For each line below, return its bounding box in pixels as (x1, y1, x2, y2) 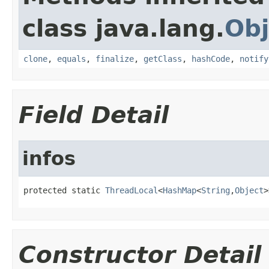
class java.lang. (22, 14, 225, 42)
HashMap (163, 185, 196, 195)
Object (235, 185, 264, 195)
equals (57, 53, 86, 64)
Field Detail (19, 101, 169, 128)
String (201, 185, 230, 195)
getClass (144, 53, 182, 64)
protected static (23, 185, 105, 195)
